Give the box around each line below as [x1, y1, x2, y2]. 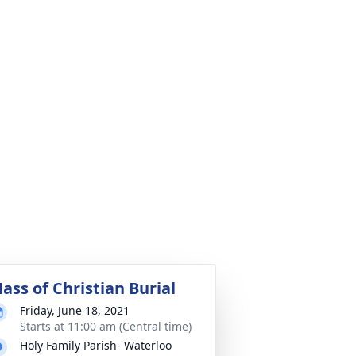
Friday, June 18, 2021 [20, 303, 130, 318]
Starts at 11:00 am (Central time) [20, 319, 192, 334]
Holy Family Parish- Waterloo [20, 338, 172, 353]
